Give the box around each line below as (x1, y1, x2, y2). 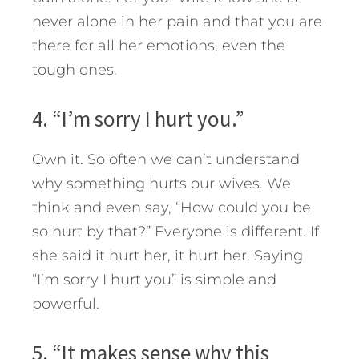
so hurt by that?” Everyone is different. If (32, 222, 319, 240)
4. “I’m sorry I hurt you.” (32, 104, 244, 132)
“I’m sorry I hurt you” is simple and (32, 270, 276, 288)
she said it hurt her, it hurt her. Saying (32, 246, 303, 264)
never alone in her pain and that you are (32, 12, 322, 30)
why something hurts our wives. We (32, 174, 291, 192)
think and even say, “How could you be (32, 198, 311, 216)
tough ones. (32, 60, 117, 79)
